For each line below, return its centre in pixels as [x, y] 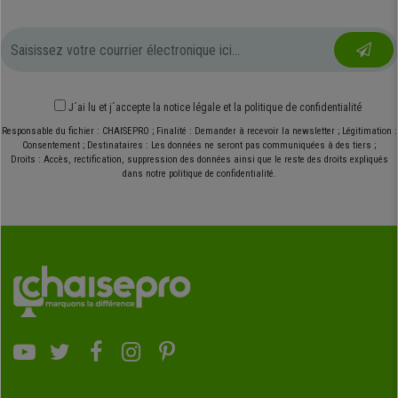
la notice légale [187, 108]
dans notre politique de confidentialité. [199, 174]
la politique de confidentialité [298, 108]
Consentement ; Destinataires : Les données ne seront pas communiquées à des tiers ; [199, 146]
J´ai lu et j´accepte [111, 108]
